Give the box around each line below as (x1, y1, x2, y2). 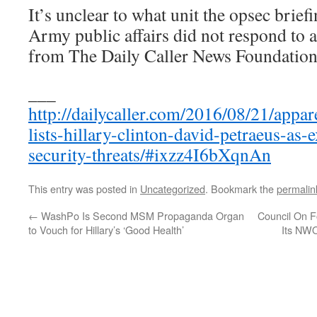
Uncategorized (140, 181, 205, 197)
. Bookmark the (205, 181, 277, 197)
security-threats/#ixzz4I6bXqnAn (28, 142, 271, 167)
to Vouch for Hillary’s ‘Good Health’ (28, 222, 184, 238)
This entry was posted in (28, 181, 140, 197)
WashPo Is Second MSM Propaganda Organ (38, 208, 244, 224)
